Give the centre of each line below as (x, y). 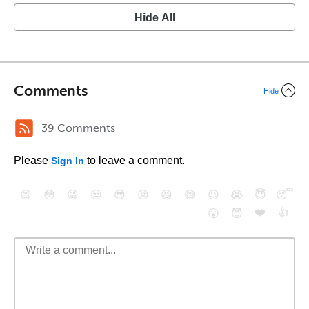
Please (32, 160)
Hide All (154, 18)
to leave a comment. (134, 160)
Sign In (68, 161)
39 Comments (78, 128)
